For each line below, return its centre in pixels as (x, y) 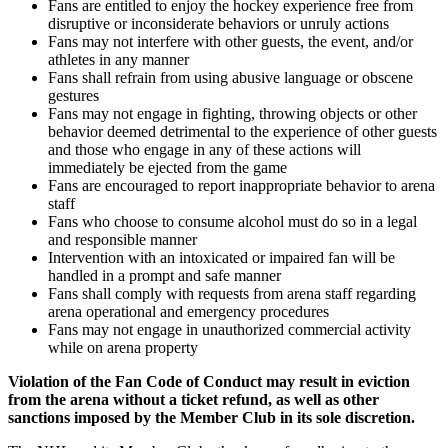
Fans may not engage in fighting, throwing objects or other (232, 113)
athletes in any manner (118, 59)
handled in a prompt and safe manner (164, 275)
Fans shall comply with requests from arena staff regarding (232, 293)
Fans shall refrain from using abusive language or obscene (230, 77)
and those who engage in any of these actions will (204, 149)
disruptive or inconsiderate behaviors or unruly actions (218, 23)
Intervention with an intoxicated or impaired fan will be (221, 257)
